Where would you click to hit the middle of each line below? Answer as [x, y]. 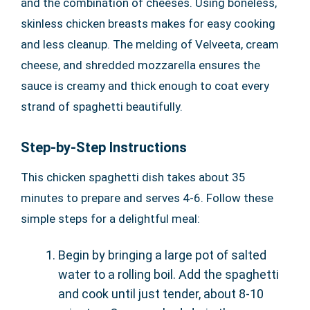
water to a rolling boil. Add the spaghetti [168, 275]
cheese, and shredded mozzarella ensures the [140, 65]
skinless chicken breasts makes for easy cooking [148, 24]
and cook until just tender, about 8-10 [161, 294]
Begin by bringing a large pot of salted [162, 255]
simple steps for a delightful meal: [110, 219]
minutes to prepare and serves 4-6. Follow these [147, 198]
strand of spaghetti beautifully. [102, 107]
